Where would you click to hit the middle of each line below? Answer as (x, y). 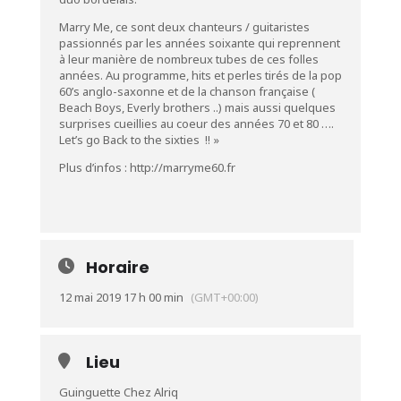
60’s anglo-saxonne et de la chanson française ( (187, 91)
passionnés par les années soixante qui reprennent (199, 43)
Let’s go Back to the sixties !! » (139, 140)
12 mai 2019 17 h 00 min (121, 297)
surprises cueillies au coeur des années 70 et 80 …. (196, 124)
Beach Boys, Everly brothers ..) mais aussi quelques (197, 107)
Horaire (117, 267)
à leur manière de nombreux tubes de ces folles (188, 59)
